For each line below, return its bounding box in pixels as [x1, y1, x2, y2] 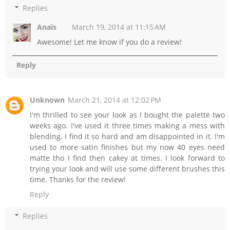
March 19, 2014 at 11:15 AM [72, 22, 166, 32]
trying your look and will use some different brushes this [30, 163, 225, 174]
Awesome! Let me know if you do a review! [37, 37, 182, 47]
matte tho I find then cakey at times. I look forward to [30, 152, 225, 163]
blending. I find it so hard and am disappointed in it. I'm [30, 131, 225, 141]
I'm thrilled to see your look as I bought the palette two [30, 109, 225, 120]
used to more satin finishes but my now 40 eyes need [30, 142, 225, 152]
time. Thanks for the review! [30, 174, 126, 184]
